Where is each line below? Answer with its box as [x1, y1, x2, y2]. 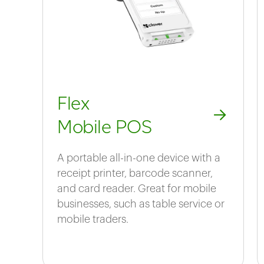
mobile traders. [57, 214, 128, 225]
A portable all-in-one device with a [57, 153, 220, 164]
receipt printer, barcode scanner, [57, 168, 213, 179]
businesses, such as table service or [57, 199, 225, 210]
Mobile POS [57, 115, 151, 138]
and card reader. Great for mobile [57, 183, 216, 194]
